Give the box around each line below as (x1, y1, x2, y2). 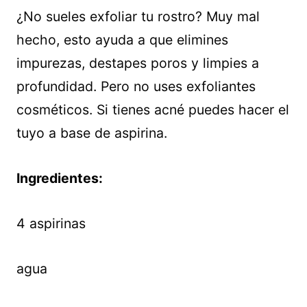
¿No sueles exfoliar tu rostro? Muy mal (16, 8, 260, 25)
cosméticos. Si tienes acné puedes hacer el (16, 101, 289, 119)
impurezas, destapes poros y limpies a (16, 55, 259, 72)
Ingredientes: (16, 170, 103, 187)
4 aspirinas (16, 215, 86, 232)
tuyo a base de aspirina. (16, 125, 167, 142)
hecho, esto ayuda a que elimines (16, 32, 228, 49)
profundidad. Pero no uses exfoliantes (16, 78, 256, 95)
